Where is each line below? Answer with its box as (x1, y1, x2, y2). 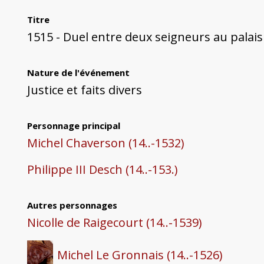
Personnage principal (27, 120, 120, 132)
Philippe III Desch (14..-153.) (27, 161, 178, 178)
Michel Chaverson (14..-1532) (27, 135, 184, 151)
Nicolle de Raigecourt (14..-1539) (27, 214, 202, 231)
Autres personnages (27, 199, 117, 212)
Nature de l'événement (27, 67, 130, 79)
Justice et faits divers (27, 82, 142, 98)
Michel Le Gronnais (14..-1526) (57, 246, 223, 263)
